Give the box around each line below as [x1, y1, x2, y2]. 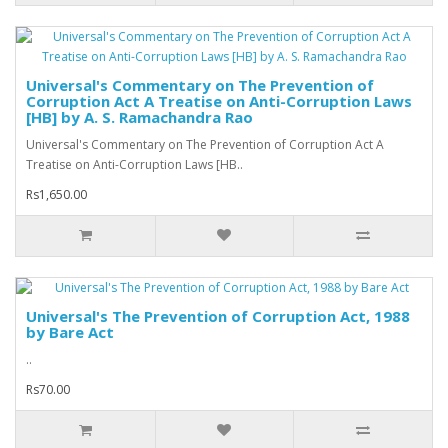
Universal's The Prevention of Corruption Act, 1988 [26, 306, 410, 327]
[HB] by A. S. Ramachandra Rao [26, 107, 253, 128]
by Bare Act [26, 322, 114, 343]
